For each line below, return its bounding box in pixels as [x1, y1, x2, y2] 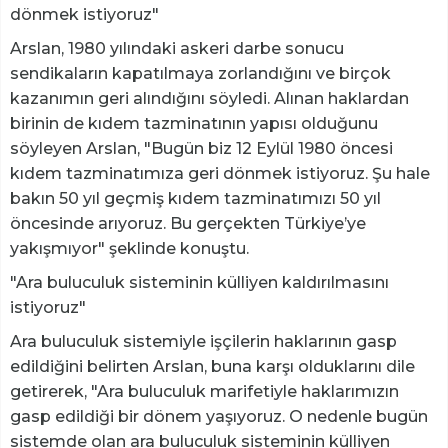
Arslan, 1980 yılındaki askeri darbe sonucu [10, 39, 344, 59]
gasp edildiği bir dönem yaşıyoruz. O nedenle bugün [10, 407, 428, 427]
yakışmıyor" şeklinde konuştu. [10, 239, 249, 259]
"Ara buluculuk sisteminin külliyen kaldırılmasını [10, 273, 389, 293]
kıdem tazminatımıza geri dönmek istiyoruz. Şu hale [10, 164, 430, 184]
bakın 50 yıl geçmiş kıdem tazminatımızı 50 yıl [10, 189, 381, 209]
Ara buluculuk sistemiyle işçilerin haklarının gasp [10, 332, 397, 352]
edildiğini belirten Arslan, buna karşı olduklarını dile [10, 357, 415, 377]
